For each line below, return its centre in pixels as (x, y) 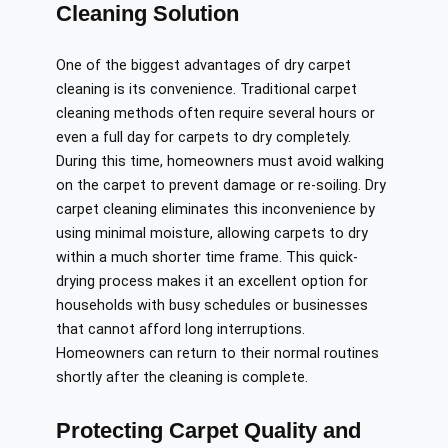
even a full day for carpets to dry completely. (203, 138)
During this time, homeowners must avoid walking (220, 162)
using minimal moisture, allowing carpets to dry (212, 234)
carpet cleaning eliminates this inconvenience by (215, 210)
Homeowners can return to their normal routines (217, 354)
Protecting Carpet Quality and (208, 431)
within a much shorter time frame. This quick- (207, 258)
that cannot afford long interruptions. (180, 330)
